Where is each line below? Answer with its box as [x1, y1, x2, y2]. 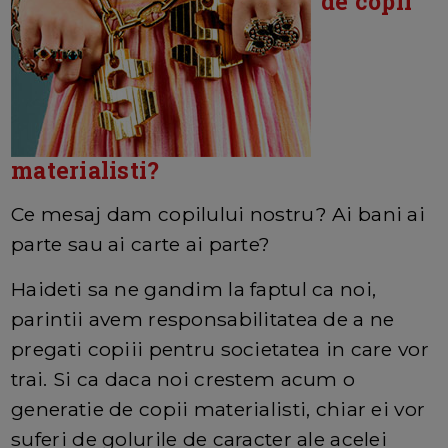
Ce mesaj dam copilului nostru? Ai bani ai [11, 201, 426, 226]
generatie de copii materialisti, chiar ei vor [11, 396, 426, 421]
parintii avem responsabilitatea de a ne [11, 306, 395, 331]
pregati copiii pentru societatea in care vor [11, 336, 429, 361]
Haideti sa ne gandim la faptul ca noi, [11, 276, 377, 301]
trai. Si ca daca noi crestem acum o [11, 366, 356, 391]
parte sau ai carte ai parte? [11, 231, 271, 256]
